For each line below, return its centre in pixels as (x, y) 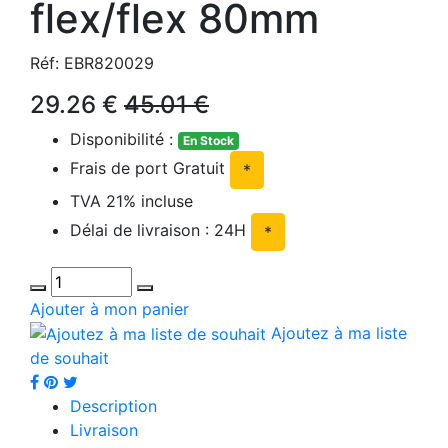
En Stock (208, 140)
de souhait (69, 358)
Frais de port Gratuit (150, 168)
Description (113, 406)
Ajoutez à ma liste (336, 332)
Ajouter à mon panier (109, 308)
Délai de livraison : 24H (160, 230)
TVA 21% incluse (131, 200)
